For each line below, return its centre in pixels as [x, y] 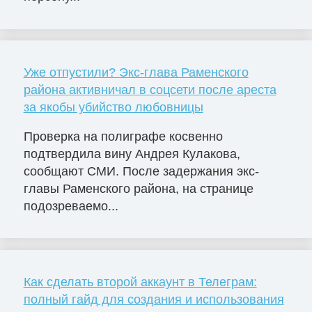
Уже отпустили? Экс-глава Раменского [136, 73]
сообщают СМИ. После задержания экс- [141, 171]
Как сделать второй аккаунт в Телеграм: [140, 282]
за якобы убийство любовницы [113, 108]
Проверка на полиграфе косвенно [123, 136]
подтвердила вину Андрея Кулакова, [132, 154]
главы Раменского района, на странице [138, 188]
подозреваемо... [71, 206]
